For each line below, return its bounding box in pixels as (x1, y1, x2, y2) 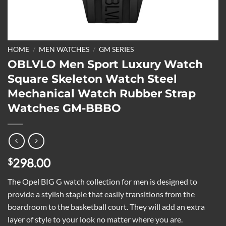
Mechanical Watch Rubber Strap (8, 86, 196, 100)
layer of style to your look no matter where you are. (8, 214, 183, 224)
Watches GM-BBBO (8, 100, 121, 115)
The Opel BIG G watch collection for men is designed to (8, 177, 197, 187)
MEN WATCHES (39, 45, 90, 53)
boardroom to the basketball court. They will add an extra (8, 202, 205, 212)
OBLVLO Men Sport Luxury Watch (8, 56, 203, 71)
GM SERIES (99, 45, 134, 53)
